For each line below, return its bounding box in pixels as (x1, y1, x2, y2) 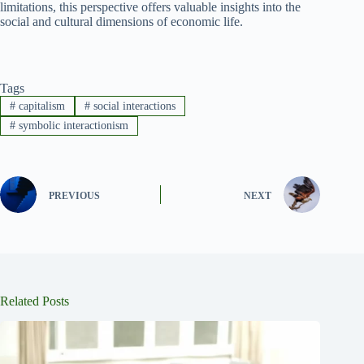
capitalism (15, 99, 65, 112)
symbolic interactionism (15, 119, 128, 132)
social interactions (89, 99, 175, 112)
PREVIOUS (49, 189, 100, 201)
